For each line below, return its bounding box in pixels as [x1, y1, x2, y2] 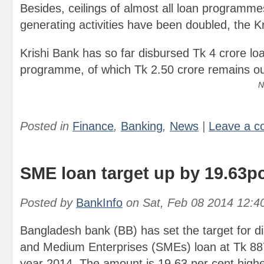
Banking [121, 120, 163, 133]
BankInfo [76, 196, 123, 209]
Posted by [20, 196, 76, 209]
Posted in [20, 120, 72, 133]
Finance [72, 120, 114, 133]
